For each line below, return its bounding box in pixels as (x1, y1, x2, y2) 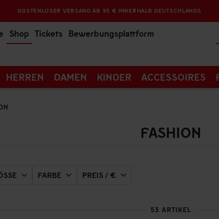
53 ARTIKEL (150, 205, 191, 214)
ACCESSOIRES (141, 71, 206, 83)
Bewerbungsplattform (68, 28, 154, 39)
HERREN (6, 71, 44, 83)
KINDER (97, 71, 131, 83)
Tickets (35, 28, 63, 39)
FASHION (140, 123, 201, 141)
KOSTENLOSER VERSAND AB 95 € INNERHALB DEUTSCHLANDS (18, 7, 201, 14)
